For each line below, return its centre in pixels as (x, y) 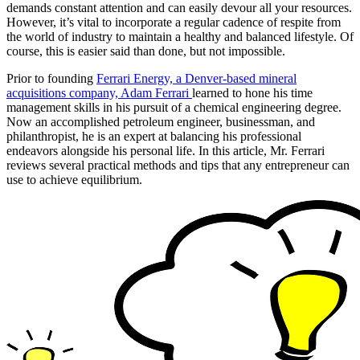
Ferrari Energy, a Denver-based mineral (196, 78)
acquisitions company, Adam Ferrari (99, 92)
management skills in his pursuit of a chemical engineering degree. (174, 107)
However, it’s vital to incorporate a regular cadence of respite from (174, 22)
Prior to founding (51, 78)
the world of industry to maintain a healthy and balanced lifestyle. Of (180, 36)
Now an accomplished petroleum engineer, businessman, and (161, 121)
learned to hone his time (252, 92)
